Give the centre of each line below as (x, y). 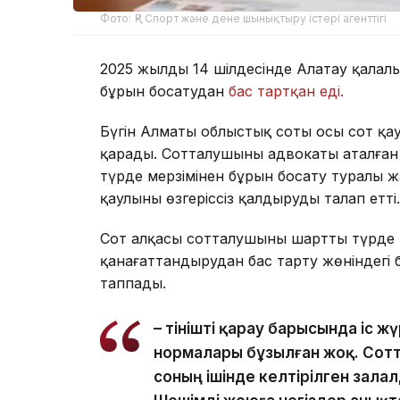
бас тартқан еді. (284, 92)
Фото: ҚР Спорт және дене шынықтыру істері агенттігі (244, 19)
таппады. (133, 283)
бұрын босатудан (162, 92)
